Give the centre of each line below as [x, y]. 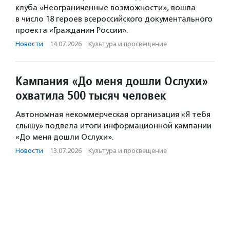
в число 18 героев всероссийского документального [114, 19]
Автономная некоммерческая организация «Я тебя [113, 115]
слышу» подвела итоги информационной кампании [113, 126]
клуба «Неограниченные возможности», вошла [106, 8]
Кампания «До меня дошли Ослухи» [112, 81]
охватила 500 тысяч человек [91, 95]
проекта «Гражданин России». [72, 31]
